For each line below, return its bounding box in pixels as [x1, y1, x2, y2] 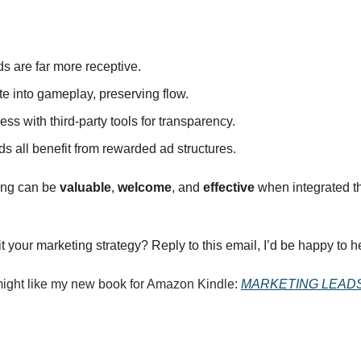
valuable [60, 180, 111, 194]
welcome [118, 180, 172, 194]
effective [203, 180, 255, 194]
